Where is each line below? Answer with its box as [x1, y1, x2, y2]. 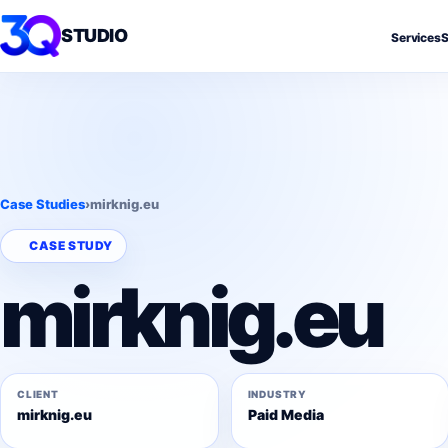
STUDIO [61, 25, 127, 46]
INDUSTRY [247, 387, 308, 400]
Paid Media [247, 405, 324, 423]
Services [390, 29, 441, 45]
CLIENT [17, 387, 59, 400]
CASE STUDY [29, 237, 113, 253]
